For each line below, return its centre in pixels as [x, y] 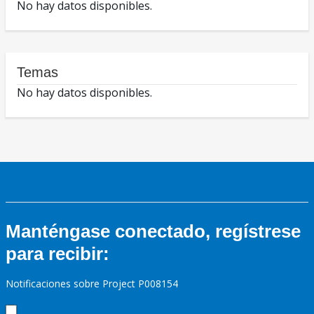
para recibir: [57, 254]
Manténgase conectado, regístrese [153, 232]
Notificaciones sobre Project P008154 [92, 284]
